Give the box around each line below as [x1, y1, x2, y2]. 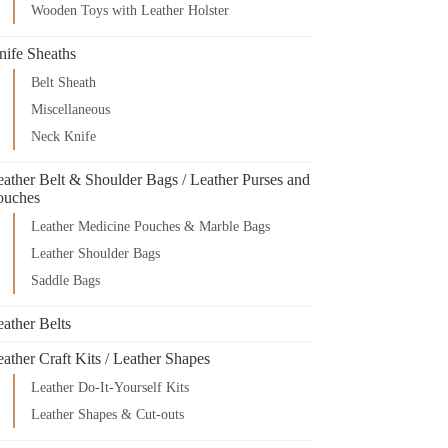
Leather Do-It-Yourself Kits [31, 379, 190, 395]
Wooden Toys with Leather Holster [31, 2, 230, 18]
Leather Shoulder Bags [31, 245, 161, 261]
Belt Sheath [31, 74, 97, 90]
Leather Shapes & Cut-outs [31, 406, 185, 422]
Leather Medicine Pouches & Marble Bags [31, 218, 271, 234]
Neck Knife [31, 128, 97, 144]
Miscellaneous [31, 101, 111, 117]
